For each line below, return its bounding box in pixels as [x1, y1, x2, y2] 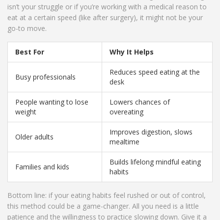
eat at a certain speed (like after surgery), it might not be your [7, 13, 203, 23]
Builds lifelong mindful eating [110, 157, 201, 167]
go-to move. [7, 24, 47, 33]
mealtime [110, 137, 139, 147]
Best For [15, 47, 44, 57]
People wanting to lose [15, 97, 88, 107]
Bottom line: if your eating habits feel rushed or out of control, [7, 191, 206, 200]
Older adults [15, 132, 54, 142]
